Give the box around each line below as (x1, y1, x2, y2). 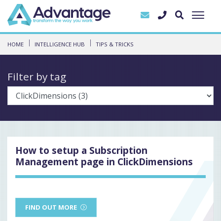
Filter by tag (7, 69, 66, 83)
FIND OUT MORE (25, 202, 77, 212)
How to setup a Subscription (15, 143, 147, 157)
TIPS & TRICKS (96, 40, 134, 48)
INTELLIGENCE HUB (35, 40, 85, 48)
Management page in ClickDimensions (15, 154, 193, 168)
